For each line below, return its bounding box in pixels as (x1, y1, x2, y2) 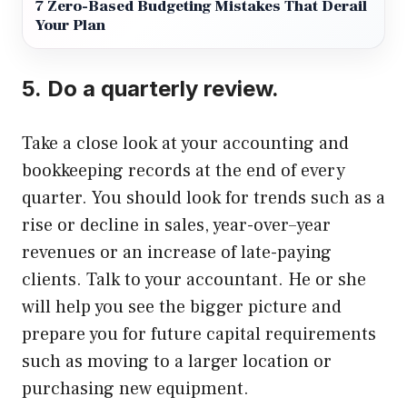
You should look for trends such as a (92, 186, 385, 211)
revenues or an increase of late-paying (22, 241, 332, 265)
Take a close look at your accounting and (22, 132, 349, 156)
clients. (22, 268, 82, 293)
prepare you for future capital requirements (22, 323, 376, 347)
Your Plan (35, 15, 105, 36)
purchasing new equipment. (22, 377, 249, 402)
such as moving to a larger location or (22, 350, 332, 374)
